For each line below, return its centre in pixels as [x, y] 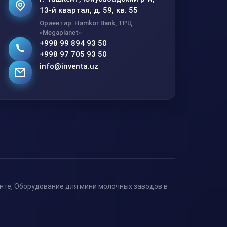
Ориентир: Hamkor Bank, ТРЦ [86, 23]
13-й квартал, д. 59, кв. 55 [88, 10]
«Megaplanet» [60, 32]
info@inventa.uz [69, 66]
